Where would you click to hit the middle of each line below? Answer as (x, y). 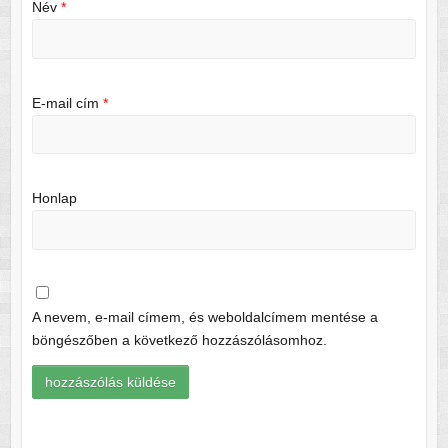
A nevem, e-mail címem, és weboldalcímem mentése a (204, 317)
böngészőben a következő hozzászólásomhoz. (179, 340)
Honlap (54, 197)
